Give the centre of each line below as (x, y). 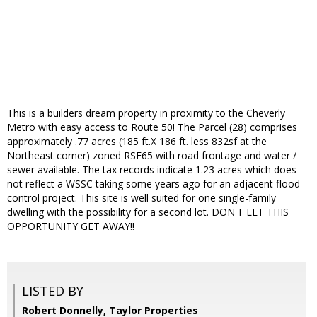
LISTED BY (53, 291)
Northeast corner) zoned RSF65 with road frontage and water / (152, 156)
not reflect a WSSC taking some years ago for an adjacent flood (154, 184)
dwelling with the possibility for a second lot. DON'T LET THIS (148, 212)
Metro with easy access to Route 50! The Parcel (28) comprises (152, 127)
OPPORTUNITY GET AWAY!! (71, 226)
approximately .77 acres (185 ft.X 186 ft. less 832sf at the (137, 142)
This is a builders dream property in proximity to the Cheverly (146, 113)
